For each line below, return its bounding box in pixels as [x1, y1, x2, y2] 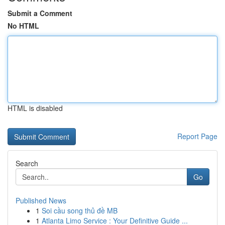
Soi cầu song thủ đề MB [42, 205, 118, 215]
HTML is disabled [8, 103, 63, 113]
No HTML [8, 21, 39, 31]
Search [16, 158, 38, 168]
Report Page [177, 131, 217, 141]
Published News [16, 195, 66, 205]
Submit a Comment [8, 8, 72, 18]
